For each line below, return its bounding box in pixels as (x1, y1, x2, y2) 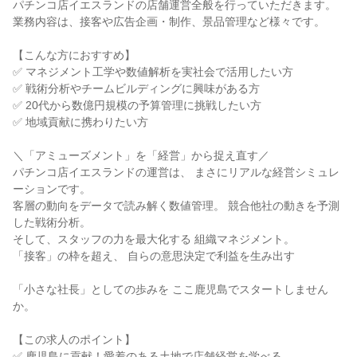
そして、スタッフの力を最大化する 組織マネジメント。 (13, 233, 295, 245)
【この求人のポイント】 (13, 333, 135, 346)
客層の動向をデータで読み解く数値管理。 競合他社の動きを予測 (13, 199, 339, 212)
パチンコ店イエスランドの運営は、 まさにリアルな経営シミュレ (13, 166, 339, 178)
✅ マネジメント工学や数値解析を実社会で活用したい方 (13, 65, 293, 78)
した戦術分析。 (13, 216, 91, 229)
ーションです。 (13, 182, 91, 195)
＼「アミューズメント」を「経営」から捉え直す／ (13, 149, 269, 162)
